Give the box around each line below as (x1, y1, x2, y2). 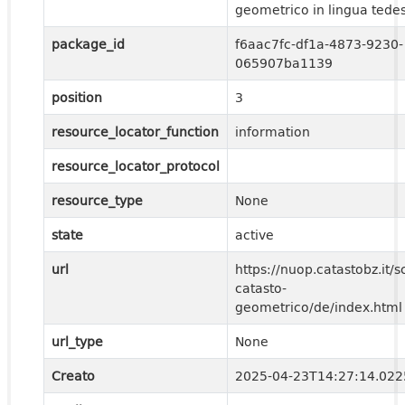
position (52, 88, 102, 107)
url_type (52, 332, 103, 351)
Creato (52, 366, 95, 385)
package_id (52, 34, 125, 53)
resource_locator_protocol (52, 156, 220, 175)
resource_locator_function (52, 122, 219, 141)
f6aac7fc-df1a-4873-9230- (235, 34, 403, 53)
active (235, 225, 274, 244)
